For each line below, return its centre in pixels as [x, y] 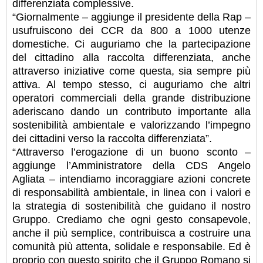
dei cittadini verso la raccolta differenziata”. [112, 138]
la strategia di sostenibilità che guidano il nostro [131, 206]
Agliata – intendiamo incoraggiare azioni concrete [131, 179]
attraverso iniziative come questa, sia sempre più [131, 71]
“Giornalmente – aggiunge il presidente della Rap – [131, 17]
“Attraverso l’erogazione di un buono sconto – [131, 152]
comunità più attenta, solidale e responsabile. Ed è [131, 246]
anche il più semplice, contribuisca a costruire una [131, 233]
